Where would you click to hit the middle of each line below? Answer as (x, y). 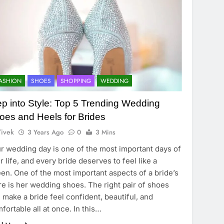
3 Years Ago (46, 132)
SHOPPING (76, 81)
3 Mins (106, 132)
